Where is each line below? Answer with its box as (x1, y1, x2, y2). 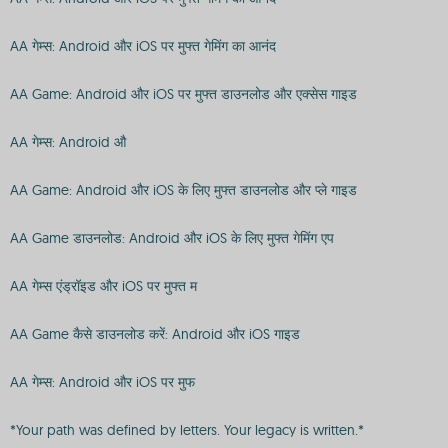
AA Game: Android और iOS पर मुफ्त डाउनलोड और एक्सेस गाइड (10, 85, 357, 103)
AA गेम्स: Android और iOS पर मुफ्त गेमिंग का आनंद (10, 37, 276, 55)
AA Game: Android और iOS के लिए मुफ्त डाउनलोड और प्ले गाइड (10, 181, 357, 199)
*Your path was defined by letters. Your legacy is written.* (10, 421, 364, 439)
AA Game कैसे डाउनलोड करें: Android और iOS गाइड (10, 325, 300, 343)
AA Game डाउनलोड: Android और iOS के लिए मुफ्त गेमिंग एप (10, 229, 334, 247)
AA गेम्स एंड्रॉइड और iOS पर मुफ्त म (10, 277, 197, 295)
